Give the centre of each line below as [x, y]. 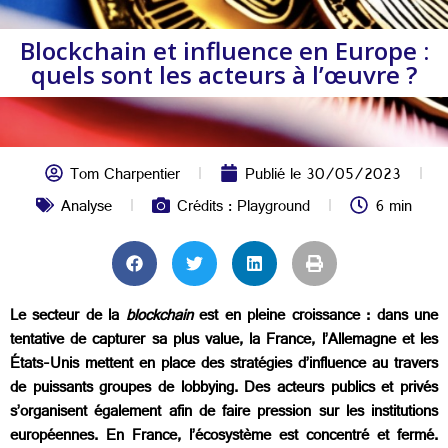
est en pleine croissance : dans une [315, 317]
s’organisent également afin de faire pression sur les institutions [224, 413]
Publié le [275, 176]
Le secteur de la [68, 317]
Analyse [86, 208]
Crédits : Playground [243, 208]
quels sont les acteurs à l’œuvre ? [224, 74]
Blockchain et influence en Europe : [224, 50]
